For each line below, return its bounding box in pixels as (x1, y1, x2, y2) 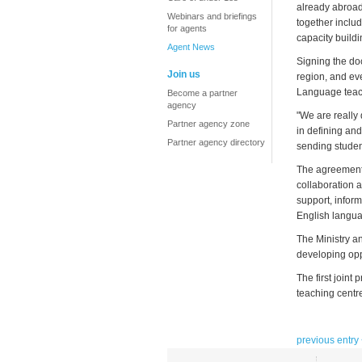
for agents (167, 23, 207, 33)
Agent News (167, 42, 215, 52)
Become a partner (167, 88, 238, 98)
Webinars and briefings (167, 11, 257, 21)
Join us (167, 69, 200, 80)
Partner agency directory (167, 137, 265, 147)
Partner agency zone (167, 119, 250, 128)
